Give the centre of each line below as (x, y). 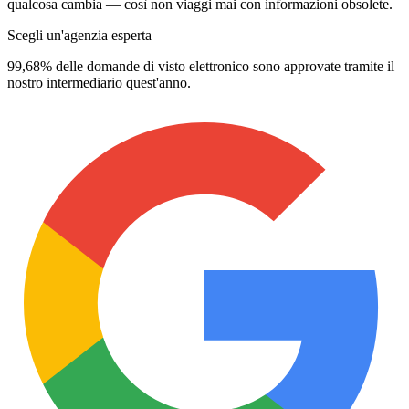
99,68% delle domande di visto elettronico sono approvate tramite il (201, 67)
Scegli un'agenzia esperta (79, 36)
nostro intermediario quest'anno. (99, 83)
